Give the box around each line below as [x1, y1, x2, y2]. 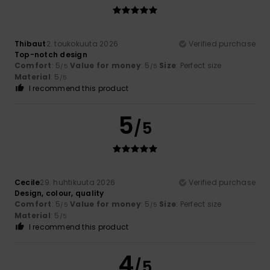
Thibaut [14, 38, 46, 49]
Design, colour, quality [14, 187, 104, 198]
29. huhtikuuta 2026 [40, 177, 116, 187]
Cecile [14, 177, 40, 187]
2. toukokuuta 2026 [46, 38, 119, 49]
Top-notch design [14, 49, 87, 60]
